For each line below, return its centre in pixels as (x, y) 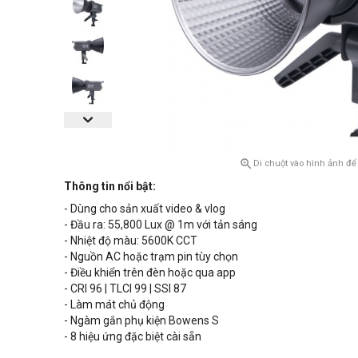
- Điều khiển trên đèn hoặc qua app (150, 273)
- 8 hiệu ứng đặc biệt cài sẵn (133, 337)
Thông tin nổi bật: (110, 187)
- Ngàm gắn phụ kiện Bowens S (141, 321)
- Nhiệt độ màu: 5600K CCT (131, 241)
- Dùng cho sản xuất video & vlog (145, 209)
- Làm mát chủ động (114, 305)
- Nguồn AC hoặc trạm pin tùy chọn (151, 257)
